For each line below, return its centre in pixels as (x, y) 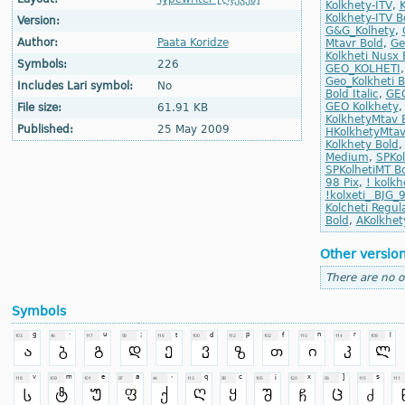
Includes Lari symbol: (75, 86)
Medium (347, 157)
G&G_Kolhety (360, 31)
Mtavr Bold (354, 43)
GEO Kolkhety (362, 107)
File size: (39, 108)
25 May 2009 (193, 129)
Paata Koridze (193, 42)
